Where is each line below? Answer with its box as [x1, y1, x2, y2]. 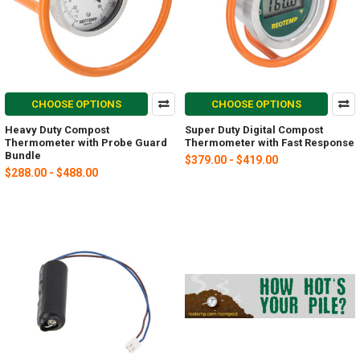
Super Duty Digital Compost [185, 124, 323, 137]
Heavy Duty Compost [5, 124, 109, 137]
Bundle [5, 149, 41, 162]
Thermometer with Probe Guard [5, 137, 167, 149]
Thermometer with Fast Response [185, 137, 354, 149]
